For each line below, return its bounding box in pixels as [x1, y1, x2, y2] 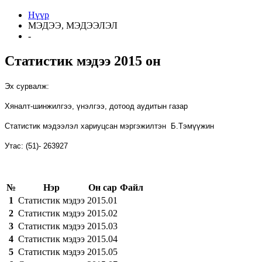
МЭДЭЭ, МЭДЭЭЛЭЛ [28, 20, 118, 30]
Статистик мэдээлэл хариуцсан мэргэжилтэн [5, 121, 171, 130]
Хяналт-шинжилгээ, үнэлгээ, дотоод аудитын [5, 101, 169, 111]
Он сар [88, 182, 117, 192]
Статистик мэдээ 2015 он [5, 53, 161, 68]
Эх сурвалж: [5, 81, 49, 91]
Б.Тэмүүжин [171, 121, 214, 130]
